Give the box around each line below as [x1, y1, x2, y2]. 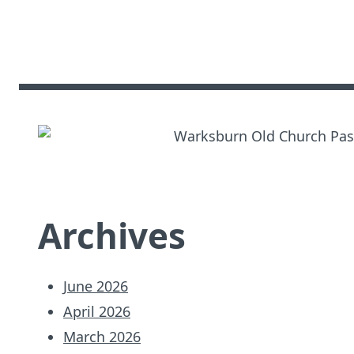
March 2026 [63, 326, 141, 346]
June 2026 [63, 276, 128, 296]
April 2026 [63, 301, 130, 321]
